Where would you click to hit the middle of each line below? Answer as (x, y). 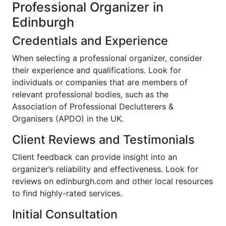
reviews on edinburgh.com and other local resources (112, 181)
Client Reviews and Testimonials (103, 140)
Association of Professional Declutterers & (93, 107)
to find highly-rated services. (67, 193)
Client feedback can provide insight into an (95, 157)
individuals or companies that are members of (100, 82)
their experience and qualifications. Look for (97, 70)
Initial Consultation (65, 214)
